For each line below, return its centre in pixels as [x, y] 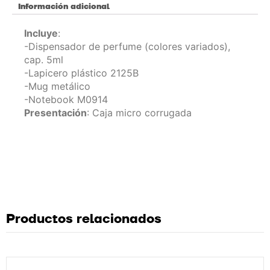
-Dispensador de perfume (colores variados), [127, 47]
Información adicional [64, 7]
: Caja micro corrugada [139, 113]
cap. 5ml [44, 60]
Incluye [41, 33]
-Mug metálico [57, 86]
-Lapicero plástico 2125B [81, 73]
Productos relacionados [84, 219]
